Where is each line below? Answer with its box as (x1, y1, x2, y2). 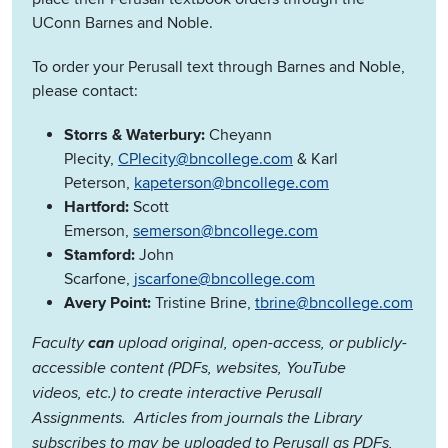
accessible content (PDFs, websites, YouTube (32, 359, 346, 379)
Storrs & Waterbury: (64, 125, 205, 146)
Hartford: (64, 197, 129, 218)
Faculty (32, 334, 88, 354)
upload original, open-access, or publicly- (114, 334, 407, 354)
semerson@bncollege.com (133, 221, 318, 242)
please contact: (32, 81, 138, 102)
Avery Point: (64, 293, 151, 314)
